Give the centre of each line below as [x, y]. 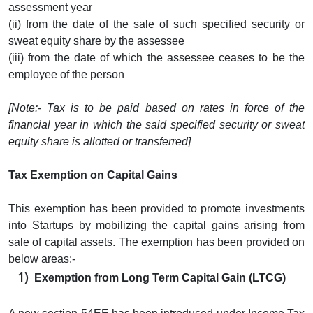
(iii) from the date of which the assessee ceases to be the [156, 57]
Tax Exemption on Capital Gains [93, 175]
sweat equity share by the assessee [96, 41]
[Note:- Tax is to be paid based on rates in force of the [156, 108]
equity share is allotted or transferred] [100, 141]
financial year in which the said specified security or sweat [156, 124]
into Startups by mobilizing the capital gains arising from [156, 225]
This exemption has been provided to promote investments [156, 208]
